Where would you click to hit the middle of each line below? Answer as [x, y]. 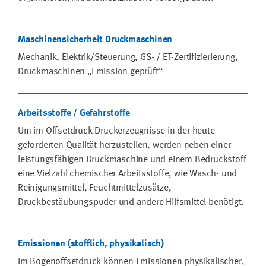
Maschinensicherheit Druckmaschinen [95, 39]
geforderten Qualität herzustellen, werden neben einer [124, 145]
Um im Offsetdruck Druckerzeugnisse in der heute [116, 131]
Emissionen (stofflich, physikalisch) [91, 244]
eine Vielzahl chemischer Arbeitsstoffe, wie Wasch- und [128, 174]
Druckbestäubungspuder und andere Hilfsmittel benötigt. [131, 202]
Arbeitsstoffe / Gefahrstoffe [74, 113]
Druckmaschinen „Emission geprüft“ [90, 72]
